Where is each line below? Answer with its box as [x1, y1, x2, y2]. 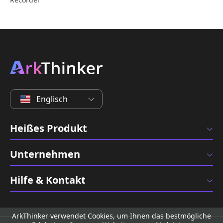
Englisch [36, 93, 68, 105]
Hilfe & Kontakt [10, 173, 86, 187]
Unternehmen [10, 147, 80, 161]
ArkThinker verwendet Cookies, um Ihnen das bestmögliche [12, 211, 211, 221]
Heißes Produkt [10, 121, 87, 135]
